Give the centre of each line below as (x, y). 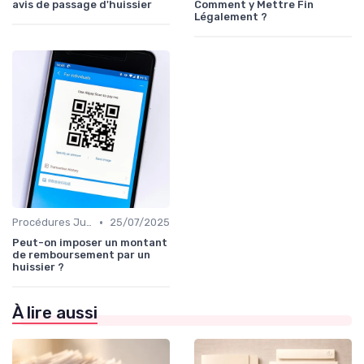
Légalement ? (231, 17)
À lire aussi (55, 313)
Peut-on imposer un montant (90, 243)
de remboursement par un (81, 255)
